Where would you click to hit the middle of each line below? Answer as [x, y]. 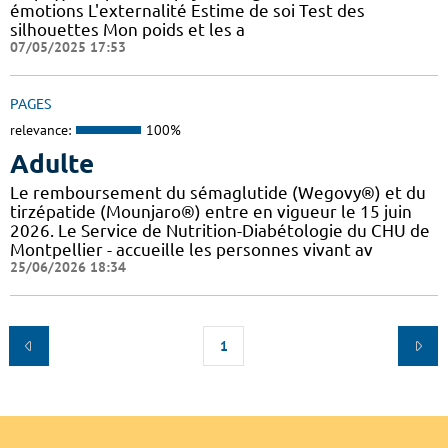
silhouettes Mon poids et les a [127, 30]
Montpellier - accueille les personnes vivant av [191, 249]
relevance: [40, 130]
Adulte [52, 163]
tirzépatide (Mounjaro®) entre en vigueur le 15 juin [211, 211]
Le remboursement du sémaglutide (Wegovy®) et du [218, 192]
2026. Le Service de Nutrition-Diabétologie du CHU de [220, 230]
